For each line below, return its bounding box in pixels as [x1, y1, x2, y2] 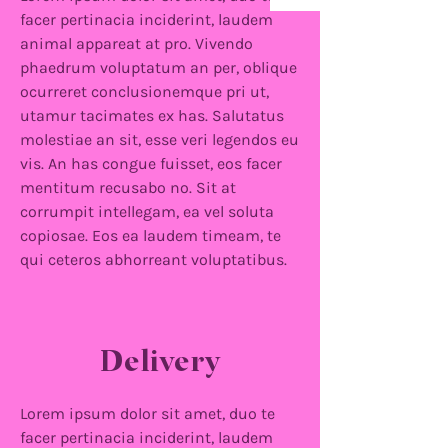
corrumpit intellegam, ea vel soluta [20, 202, 274, 221]
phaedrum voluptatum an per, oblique [20, 58, 297, 77]
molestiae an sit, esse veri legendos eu [20, 130, 299, 149]
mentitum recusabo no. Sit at [20, 178, 236, 197]
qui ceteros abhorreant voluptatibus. [20, 250, 287, 269]
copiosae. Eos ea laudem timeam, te [20, 226, 281, 245]
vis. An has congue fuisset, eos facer [20, 154, 282, 173]
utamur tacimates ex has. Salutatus [20, 106, 284, 125]
